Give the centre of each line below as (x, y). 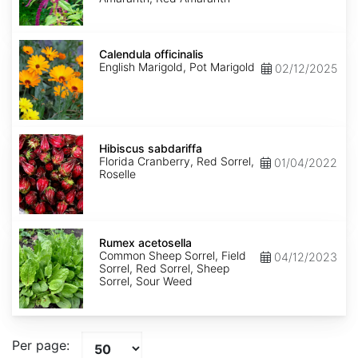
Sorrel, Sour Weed (146, 281)
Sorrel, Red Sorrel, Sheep (164, 268)
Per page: (41, 346)
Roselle (117, 174)
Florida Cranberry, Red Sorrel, (177, 161)
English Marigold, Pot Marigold (177, 67)
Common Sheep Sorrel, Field (173, 256)
